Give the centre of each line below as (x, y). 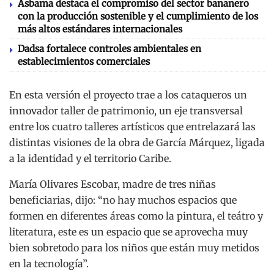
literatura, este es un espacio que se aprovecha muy (128, 231)
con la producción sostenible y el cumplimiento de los (138, 16)
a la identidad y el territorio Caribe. (90, 158)
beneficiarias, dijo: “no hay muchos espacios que (123, 200)
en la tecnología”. (49, 263)
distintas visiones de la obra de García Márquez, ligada (137, 142)
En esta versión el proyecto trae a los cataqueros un (128, 94)
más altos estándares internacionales (100, 29)
